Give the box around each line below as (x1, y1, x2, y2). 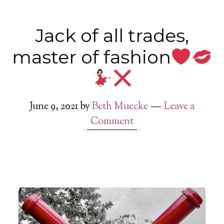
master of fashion (11, 46, 171, 68)
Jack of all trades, (35, 24, 189, 46)
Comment (90, 114, 133, 129)
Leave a (164, 99, 194, 114)
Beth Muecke (92, 99, 148, 114)
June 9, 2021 (29, 99, 78, 114)
